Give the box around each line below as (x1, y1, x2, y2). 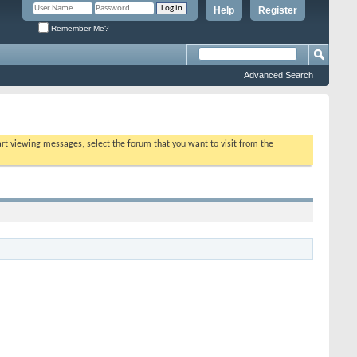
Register (258, 5, 297, 16)
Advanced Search (244, 70, 313, 80)
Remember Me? (49, 23, 109, 33)
